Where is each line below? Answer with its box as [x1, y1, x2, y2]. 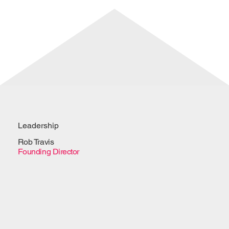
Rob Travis [17, 136, 54, 147]
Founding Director [17, 146, 79, 156]
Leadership [17, 121, 59, 131]
